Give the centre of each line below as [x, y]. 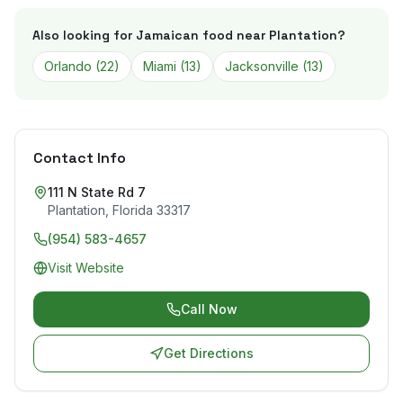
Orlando [68, 66]
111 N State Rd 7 [97, 192]
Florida [133, 210]
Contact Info [80, 158]
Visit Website [86, 268]
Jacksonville [262, 66]
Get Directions [209, 353]
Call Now [209, 309]
